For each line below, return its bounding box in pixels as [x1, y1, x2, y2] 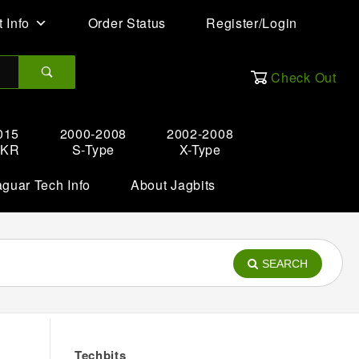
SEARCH [262, 257, 308, 270]
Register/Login [206, 14, 297, 32]
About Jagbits [131, 175, 216, 194]
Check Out [271, 68, 337, 87]
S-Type [71, 140, 115, 159]
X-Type [179, 140, 221, 159]
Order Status [87, 14, 167, 32]
